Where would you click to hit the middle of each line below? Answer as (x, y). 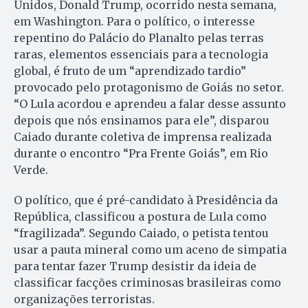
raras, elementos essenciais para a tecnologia (141, 54)
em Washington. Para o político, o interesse (134, 21)
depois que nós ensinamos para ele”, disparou (142, 120)
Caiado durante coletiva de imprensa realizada (143, 136)
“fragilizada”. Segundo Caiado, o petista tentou (141, 233)
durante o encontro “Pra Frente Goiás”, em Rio (141, 153)
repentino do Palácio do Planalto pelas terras (139, 37)
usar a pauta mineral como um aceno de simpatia (150, 249)
